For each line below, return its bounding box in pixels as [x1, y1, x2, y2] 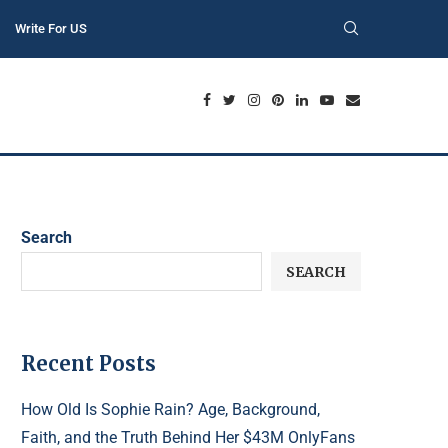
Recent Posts [21, 351, 156, 377]
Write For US [14, 21, 87, 36]
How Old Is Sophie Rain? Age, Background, [21, 400, 320, 420]
